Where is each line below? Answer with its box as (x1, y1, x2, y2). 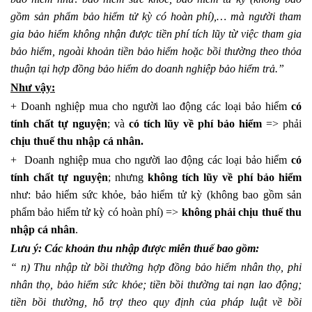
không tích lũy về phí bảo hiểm (147, 171, 302, 183)
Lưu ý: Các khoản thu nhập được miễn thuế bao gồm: (10, 242, 259, 254)
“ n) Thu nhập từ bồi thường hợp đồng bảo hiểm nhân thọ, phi (10, 260, 302, 273)
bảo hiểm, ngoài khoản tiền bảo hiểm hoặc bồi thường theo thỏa (10, 45, 302, 57)
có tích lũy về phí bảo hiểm (128, 117, 263, 130)
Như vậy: (10, 81, 55, 93)
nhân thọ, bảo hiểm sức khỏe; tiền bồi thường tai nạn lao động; (10, 278, 302, 290)
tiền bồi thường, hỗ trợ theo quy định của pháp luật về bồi (10, 295, 302, 308)
